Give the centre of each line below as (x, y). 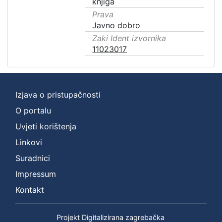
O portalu (33, 111)
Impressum (36, 174)
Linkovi (29, 142)
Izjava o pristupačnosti (58, 95)
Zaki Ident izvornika (129, 38)
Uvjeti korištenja (46, 126)
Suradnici (33, 158)
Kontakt (30, 190)
